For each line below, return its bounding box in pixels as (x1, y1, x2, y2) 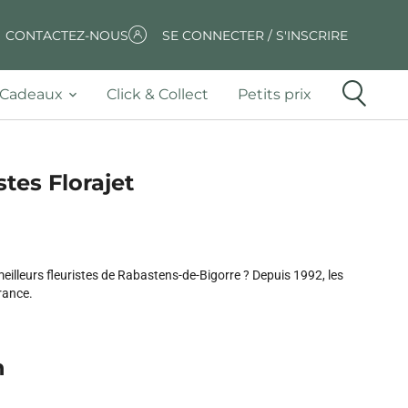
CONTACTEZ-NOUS (5, 26, 128, 44)
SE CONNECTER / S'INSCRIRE (162, 26, 349, 44)
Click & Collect (107, 86, 209, 103)
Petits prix (238, 86, 311, 103)
